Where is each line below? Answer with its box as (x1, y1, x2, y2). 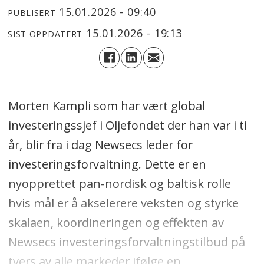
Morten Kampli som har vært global (8, 98, 205, 114)
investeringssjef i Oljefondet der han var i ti (8, 117, 247, 134)
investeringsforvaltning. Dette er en (8, 156, 206, 173)
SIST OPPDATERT (8, 28, 83, 39)
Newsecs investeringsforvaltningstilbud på (8, 234, 245, 250)
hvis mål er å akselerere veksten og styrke (8, 195, 239, 212)
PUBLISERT (8, 6, 56, 18)
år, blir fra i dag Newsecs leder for (8, 137, 193, 153)
